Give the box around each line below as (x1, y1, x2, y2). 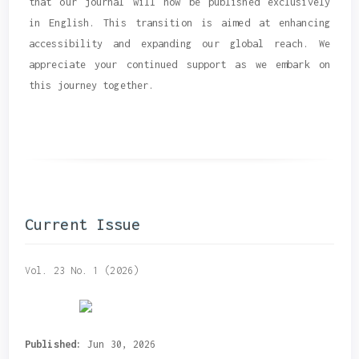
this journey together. (29, 79, 155, 91)
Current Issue (25, 215, 141, 234)
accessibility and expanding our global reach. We (29, 37, 330, 50)
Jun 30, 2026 (87, 337, 156, 350)
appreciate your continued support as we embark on (29, 58, 330, 71)
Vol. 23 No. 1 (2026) (25, 264, 139, 276)
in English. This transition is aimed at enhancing (29, 16, 330, 29)
